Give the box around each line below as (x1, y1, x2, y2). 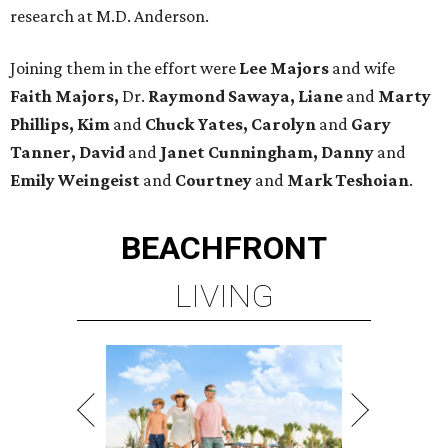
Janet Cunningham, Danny (160, 142, 374, 163)
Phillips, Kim (10, 114, 110, 135)
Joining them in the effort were (10, 58, 239, 79)
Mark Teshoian (287, 170, 409, 191)
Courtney (175, 170, 252, 191)
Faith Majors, (10, 86, 122, 107)
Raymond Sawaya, (145, 86, 295, 107)
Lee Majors (239, 58, 332, 79)
